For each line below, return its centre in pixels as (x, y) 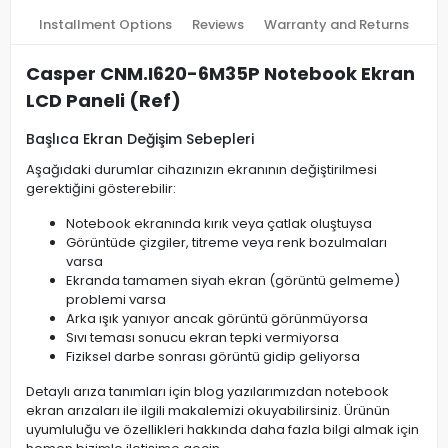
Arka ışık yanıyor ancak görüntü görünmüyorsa (217, 318)
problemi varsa (116, 299)
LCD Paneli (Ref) (103, 100)
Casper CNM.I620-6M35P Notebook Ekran (220, 73)
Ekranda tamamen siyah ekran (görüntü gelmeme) (233, 280)
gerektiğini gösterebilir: (101, 188)
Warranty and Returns (336, 24)
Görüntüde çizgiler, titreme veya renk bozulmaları (226, 242)
